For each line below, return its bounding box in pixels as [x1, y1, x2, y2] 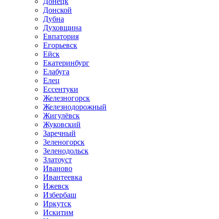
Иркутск [43, 199, 71, 208]
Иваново [43, 164, 72, 173]
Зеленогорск [43, 137, 85, 146]
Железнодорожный [43, 102, 107, 111]
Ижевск [43, 181, 69, 190]
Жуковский [43, 120, 81, 129]
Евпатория [43, 32, 79, 41]
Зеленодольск [43, 146, 88, 155]
